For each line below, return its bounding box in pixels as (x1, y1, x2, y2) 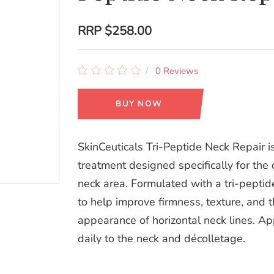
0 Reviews (155, 65, 199, 77)
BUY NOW (116, 98, 162, 109)
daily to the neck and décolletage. (78, 231, 245, 246)
